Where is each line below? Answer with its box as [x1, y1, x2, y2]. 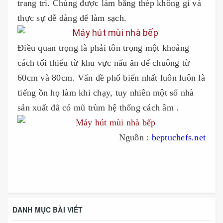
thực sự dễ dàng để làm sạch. [17, 12, 126, 23]
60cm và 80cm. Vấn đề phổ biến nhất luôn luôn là [17, 72, 205, 83]
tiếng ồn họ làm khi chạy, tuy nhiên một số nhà [17, 87, 194, 98]
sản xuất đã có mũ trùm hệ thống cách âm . [17, 102, 179, 112]
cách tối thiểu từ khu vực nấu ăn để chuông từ [17, 57, 190, 68]
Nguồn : [118, 132, 152, 142]
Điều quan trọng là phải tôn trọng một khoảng [17, 42, 189, 53]
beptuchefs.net [151, 132, 206, 142]
